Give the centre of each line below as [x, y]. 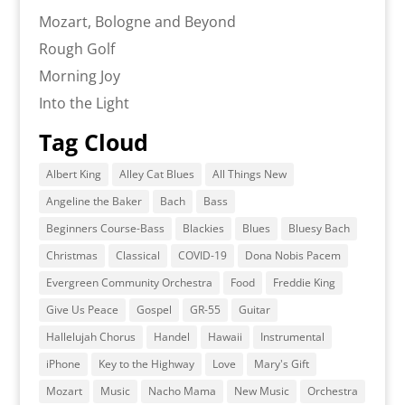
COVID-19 [202, 255]
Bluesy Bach [319, 228]
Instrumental [292, 336]
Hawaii [225, 336]
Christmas [71, 255]
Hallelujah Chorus [90, 336]
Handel [171, 336]
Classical [137, 255]
